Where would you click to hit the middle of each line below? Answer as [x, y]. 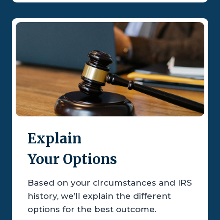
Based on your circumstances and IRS [110, 183]
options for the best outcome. [92, 209]
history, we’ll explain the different [99, 196]
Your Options [72, 159]
